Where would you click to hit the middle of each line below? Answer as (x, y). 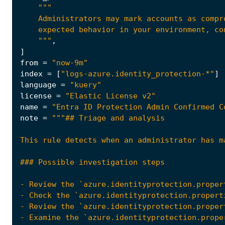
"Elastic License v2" (110, 96)
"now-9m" (70, 63)
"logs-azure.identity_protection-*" (138, 74)
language (38, 85)
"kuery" (86, 85)
